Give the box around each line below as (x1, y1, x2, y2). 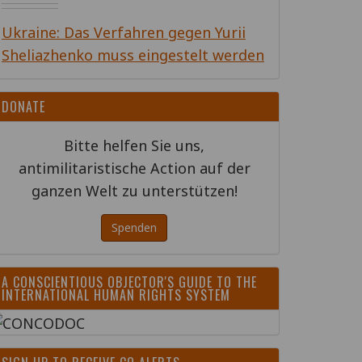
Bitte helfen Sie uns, (64, 136, 204, 155)
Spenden (112, 220, 157, 235)
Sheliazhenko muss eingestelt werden (2, 45, 264, 65)
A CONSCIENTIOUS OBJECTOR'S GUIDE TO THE (2, 272, 257, 292)
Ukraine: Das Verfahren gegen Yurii (2, 23, 246, 42)
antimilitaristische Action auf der (18, 158, 250, 178)
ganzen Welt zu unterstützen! (31, 181, 238, 200)
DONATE (2, 97, 45, 116)
